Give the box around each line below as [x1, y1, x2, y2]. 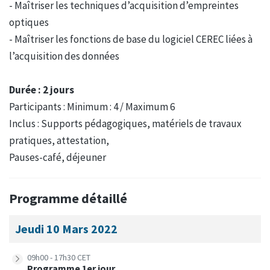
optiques [9, 15, 49, 29]
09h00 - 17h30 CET [27, 251, 90, 263]
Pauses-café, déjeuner [9, 150, 106, 164]
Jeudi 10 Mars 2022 [15, 221, 118, 236]
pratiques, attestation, [9, 133, 109, 147]
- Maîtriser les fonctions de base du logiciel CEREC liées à [9, 32, 253, 46]
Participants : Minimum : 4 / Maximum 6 [9, 99, 175, 113]
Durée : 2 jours [9, 83, 74, 96]
